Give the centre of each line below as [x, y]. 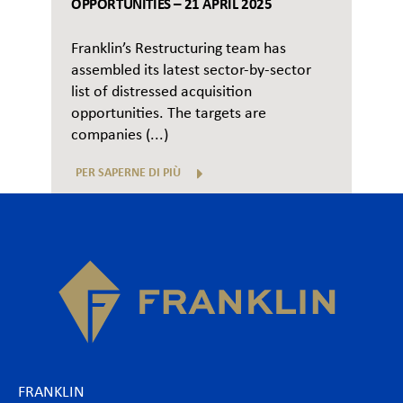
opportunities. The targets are [169, 113]
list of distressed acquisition [161, 92]
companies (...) [120, 135]
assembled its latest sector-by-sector [191, 70]
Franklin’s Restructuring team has [179, 49]
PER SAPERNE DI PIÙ [128, 173]
